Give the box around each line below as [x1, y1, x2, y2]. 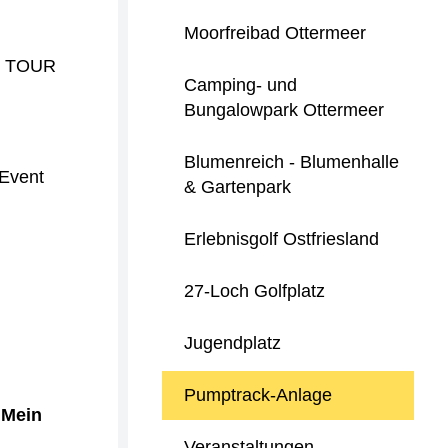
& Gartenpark [184, 177, 291, 197]
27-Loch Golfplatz [184, 281, 325, 301]
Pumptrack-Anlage [184, 385, 332, 405]
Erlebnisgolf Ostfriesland [184, 229, 379, 249]
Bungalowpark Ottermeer [184, 100, 384, 120]
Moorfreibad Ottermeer [184, 23, 366, 43]
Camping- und [184, 75, 297, 95]
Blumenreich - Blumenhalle [184, 152, 399, 172]
